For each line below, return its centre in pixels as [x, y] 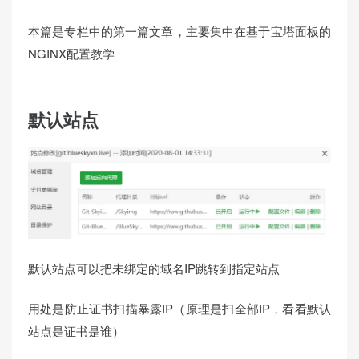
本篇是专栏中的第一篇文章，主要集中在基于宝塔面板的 [179, 30]
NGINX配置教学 [71, 53]
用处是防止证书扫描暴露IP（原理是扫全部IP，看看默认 [179, 309]
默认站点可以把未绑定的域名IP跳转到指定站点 [154, 268]
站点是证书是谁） [76, 331]
